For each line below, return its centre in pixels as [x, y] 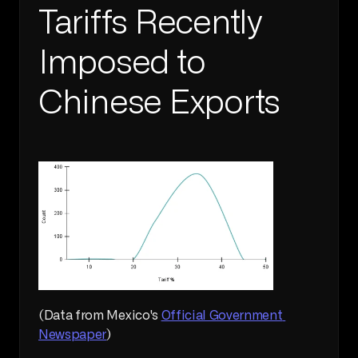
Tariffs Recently [150, 23]
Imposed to [122, 63]
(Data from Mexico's [100, 316]
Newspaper [73, 335]
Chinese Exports [159, 103]
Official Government [222, 316]
